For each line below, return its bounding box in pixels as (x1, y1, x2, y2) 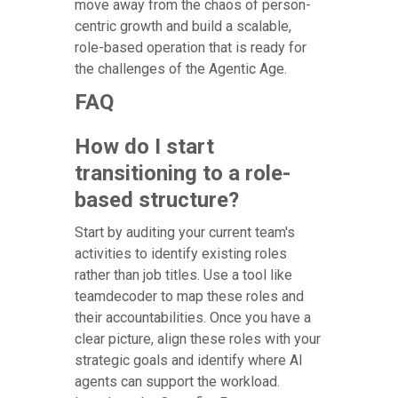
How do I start (75, 134, 214, 160)
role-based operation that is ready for (75, 39, 306, 57)
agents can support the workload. (75, 373, 280, 391)
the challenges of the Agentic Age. (75, 60, 287, 78)
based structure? (75, 187, 239, 213)
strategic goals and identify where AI (75, 352, 303, 370)
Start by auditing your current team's (75, 224, 295, 242)
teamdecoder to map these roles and (75, 288, 304, 306)
